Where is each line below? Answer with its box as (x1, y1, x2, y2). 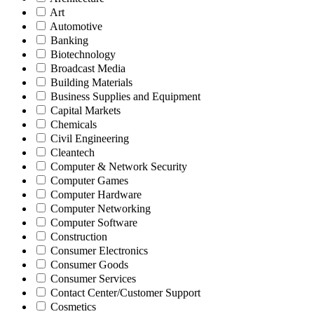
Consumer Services (50, 272, 136, 285)
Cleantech (50, 146, 95, 158)
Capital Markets (50, 104, 121, 116)
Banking (50, 34, 88, 46)
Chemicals (50, 118, 97, 130)
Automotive (50, 20, 102, 32)
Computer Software (50, 216, 137, 228)
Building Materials (50, 76, 132, 88)
